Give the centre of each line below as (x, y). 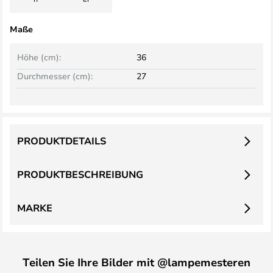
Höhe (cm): (39, 57)
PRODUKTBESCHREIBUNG (80, 174)
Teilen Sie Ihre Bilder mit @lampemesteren (136, 262)
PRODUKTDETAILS (62, 141)
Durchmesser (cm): (55, 76)
